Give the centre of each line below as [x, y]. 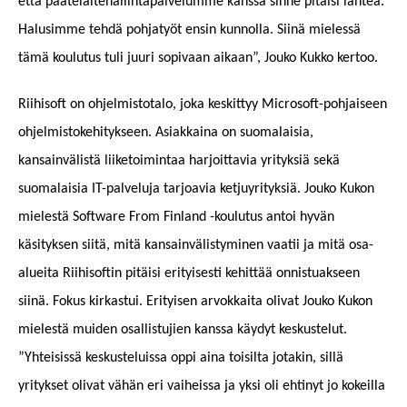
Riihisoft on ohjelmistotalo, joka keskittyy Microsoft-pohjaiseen [203, 105]
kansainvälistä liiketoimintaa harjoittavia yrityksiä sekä [179, 161]
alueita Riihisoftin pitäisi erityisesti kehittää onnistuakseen [189, 274]
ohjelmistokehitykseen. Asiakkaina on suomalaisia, [166, 133]
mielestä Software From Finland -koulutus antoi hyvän [176, 218]
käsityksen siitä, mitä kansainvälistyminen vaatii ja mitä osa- [196, 246]
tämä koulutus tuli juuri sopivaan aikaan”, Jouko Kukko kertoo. [198, 59]
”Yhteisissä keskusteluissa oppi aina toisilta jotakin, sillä [181, 358]
